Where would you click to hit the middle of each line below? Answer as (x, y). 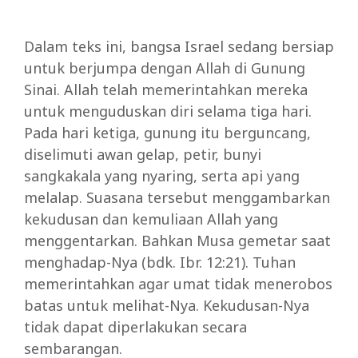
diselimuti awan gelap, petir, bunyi (143, 155)
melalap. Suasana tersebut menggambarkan (177, 198)
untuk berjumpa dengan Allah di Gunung (165, 68)
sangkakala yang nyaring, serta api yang (162, 176)
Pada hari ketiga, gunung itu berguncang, (167, 133)
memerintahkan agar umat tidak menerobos (178, 284)
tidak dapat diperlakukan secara (135, 327)
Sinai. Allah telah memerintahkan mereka (166, 90)
